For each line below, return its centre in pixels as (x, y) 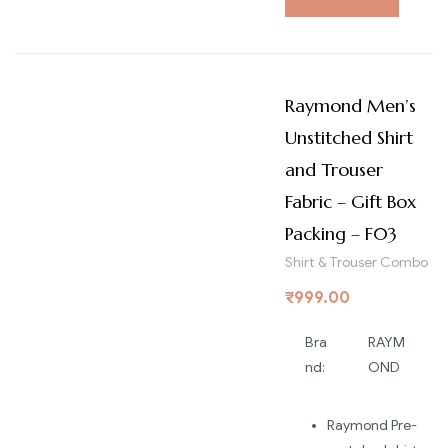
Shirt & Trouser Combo (356, 262)
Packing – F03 (341, 233)
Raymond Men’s (350, 105)
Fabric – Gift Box (350, 201)
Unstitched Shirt (349, 137)
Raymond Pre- (372, 426)
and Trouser (334, 169)
